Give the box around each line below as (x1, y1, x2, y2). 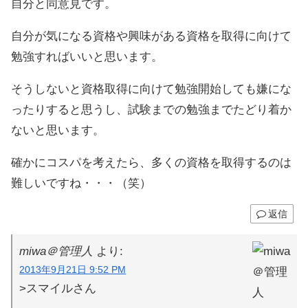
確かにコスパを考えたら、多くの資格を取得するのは (11, 155, 291, 169)
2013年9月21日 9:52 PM (19, 264, 126, 275)
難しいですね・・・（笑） (11, 176, 151, 190)
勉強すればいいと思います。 (11, 49, 163, 63)
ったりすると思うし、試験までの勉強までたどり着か (11, 102, 291, 116)
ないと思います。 (11, 123, 104, 137)
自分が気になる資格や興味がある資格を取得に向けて (11, 29, 291, 43)
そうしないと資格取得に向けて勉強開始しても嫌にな (11, 82, 291, 96)
